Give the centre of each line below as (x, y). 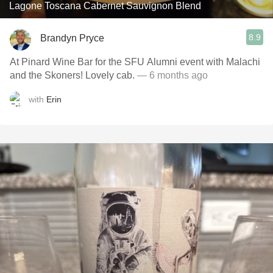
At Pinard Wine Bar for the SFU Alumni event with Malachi (135, 62)
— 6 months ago (171, 75)
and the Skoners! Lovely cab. (72, 75)
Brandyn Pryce (72, 38)
